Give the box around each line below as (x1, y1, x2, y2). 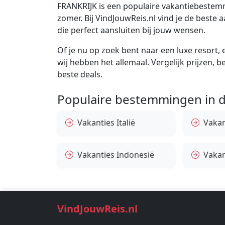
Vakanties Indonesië (77, 149, 154, 161)
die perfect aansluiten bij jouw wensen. (57, 25, 205, 36)
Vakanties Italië (77, 117, 135, 129)
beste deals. (57, 69, 102, 80)
